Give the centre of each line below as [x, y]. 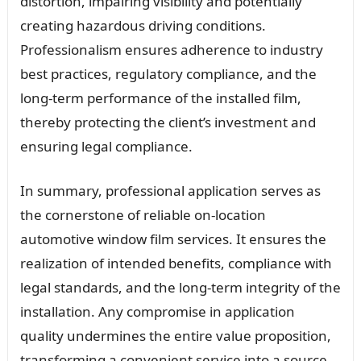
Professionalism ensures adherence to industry [171, 49]
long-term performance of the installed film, [160, 98]
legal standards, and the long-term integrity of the [180, 287]
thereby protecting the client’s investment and [168, 122]
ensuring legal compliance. [106, 146]
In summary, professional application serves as [170, 190]
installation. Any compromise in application [157, 311]
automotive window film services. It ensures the [173, 239]
